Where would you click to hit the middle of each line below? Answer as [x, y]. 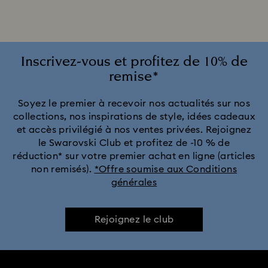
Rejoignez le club [134, 220]
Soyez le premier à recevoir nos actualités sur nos [134, 103]
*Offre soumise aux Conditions [166, 169]
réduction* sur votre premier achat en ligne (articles [134, 156]
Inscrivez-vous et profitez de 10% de [134, 62]
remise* [134, 77]
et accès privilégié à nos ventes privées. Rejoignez [134, 130]
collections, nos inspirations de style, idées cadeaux [134, 117]
